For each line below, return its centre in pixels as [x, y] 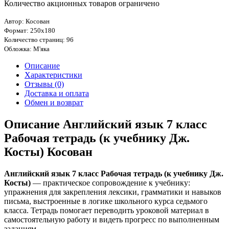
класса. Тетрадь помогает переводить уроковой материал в [107, 211]
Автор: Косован [27, 21]
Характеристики [53, 75]
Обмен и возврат [54, 103]
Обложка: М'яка [27, 49]
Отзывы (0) [44, 84]
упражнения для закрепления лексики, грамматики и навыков [113, 192]
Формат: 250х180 [30, 31]
